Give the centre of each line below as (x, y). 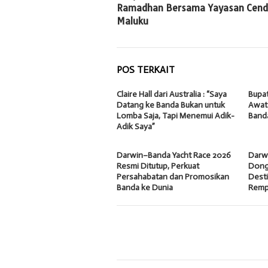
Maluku (133, 21)
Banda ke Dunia (145, 187)
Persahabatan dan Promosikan (173, 176)
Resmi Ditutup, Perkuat (158, 166)
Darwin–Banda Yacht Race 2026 (174, 155)
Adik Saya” (136, 126)
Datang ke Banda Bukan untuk (171, 105)
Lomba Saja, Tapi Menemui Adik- (176, 115)
